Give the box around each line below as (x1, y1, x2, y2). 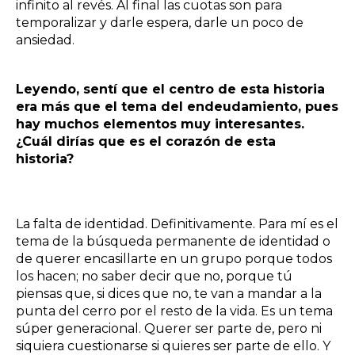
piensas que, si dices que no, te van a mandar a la (16, 285, 322, 301)
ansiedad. (16, 32, 78, 48)
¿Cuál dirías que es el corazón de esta (16, 133, 276, 149)
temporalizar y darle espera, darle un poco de (16, 14, 303, 30)
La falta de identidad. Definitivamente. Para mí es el (16, 216, 338, 231)
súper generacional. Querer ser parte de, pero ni (16, 320, 322, 336)
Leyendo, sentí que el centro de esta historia (16, 81, 325, 97)
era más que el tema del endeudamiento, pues (16, 98, 338, 114)
